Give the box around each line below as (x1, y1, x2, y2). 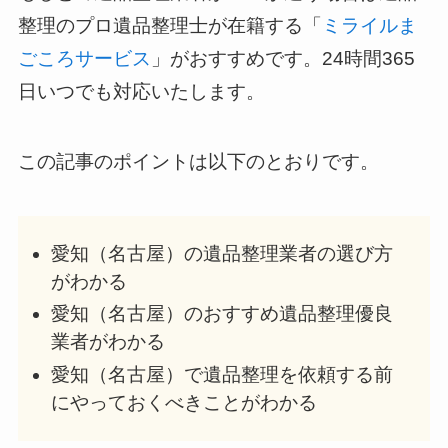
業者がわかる (50, 331, 165, 353)
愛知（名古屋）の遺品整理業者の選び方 (50, 242, 393, 264)
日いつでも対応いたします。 (17, 80, 265, 102)
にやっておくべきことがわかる (50, 392, 317, 414)
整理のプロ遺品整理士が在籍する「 (17, 14, 322, 36)
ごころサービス (17, 47, 151, 69)
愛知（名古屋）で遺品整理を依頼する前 (50, 364, 393, 386)
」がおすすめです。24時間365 (150, 47, 415, 69)
